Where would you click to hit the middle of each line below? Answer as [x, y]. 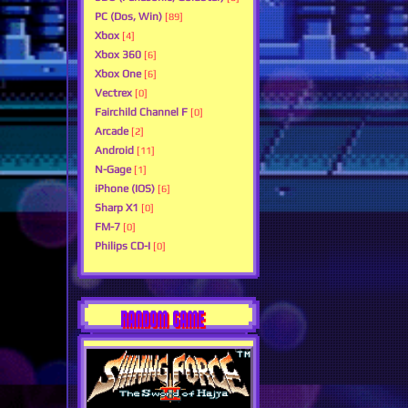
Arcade [112, 132]
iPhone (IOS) [125, 189]
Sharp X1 [117, 208]
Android [114, 151]
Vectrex [113, 93]
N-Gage [113, 170]
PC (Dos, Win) [128, 17]
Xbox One [118, 74]
